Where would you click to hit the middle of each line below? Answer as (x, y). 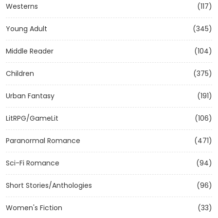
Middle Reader (30, 51)
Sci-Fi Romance (33, 163)
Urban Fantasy (30, 96)
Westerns (22, 6)
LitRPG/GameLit (32, 118)
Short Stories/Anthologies (49, 185)
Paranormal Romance (43, 141)
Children (20, 73)
